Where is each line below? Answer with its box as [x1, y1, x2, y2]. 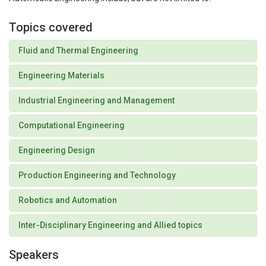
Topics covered [9, 20, 93, 34]
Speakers [9, 247, 59, 262]
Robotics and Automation [18, 195, 117, 205]
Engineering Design [18, 145, 95, 155]
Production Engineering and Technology [18, 170, 176, 180]
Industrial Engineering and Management [18, 95, 175, 105]
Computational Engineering [18, 120, 125, 130]
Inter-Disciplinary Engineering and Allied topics [18, 220, 202, 230]
